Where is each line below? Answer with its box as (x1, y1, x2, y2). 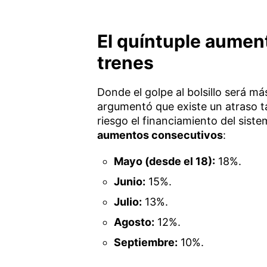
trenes (97, 51, 154, 73)
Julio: (114, 195, 142, 208)
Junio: (114, 175, 146, 188)
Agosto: (114, 215, 155, 228)
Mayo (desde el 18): (114, 154, 216, 167)
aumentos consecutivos (97, 128, 223, 141)
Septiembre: (114, 235, 178, 249)
